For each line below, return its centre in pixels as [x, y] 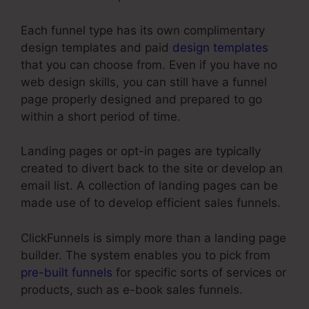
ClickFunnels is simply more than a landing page [153, 238]
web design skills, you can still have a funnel [144, 82]
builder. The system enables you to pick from [146, 255]
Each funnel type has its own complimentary [143, 30]
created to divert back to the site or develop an [152, 169]
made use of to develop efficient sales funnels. [151, 203]
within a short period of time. [101, 116]
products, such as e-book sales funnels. [132, 289]
